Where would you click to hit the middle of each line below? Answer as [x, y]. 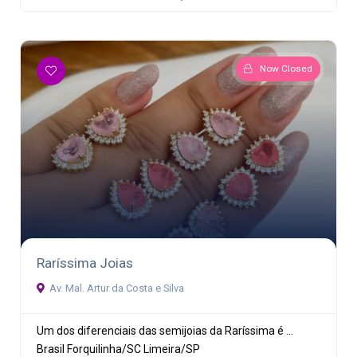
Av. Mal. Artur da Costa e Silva [117, 288]
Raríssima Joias [85, 263]
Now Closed [286, 68]
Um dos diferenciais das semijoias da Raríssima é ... [165, 331]
